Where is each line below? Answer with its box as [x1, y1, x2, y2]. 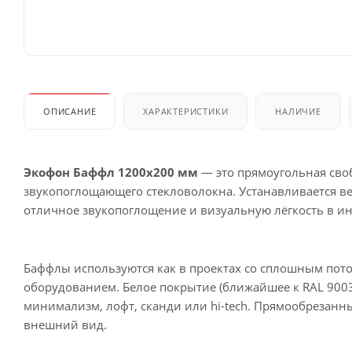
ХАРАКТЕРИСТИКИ [143, 104, 229, 117]
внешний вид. [24, 316, 107, 332]
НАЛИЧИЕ [275, 104, 321, 117]
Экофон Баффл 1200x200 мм [24, 163, 198, 180]
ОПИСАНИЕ [43, 104, 97, 117]
